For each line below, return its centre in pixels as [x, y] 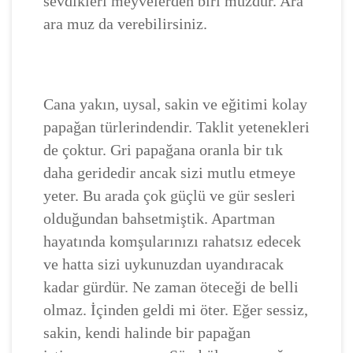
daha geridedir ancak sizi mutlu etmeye [169, 172]
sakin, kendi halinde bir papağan [147, 332]
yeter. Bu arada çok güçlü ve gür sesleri [169, 195]
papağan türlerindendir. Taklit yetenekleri [176, 126]
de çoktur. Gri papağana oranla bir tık [163, 149]
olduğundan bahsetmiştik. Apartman [159, 218]
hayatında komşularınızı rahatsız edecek [172, 241]
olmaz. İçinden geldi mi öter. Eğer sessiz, [176, 309]
